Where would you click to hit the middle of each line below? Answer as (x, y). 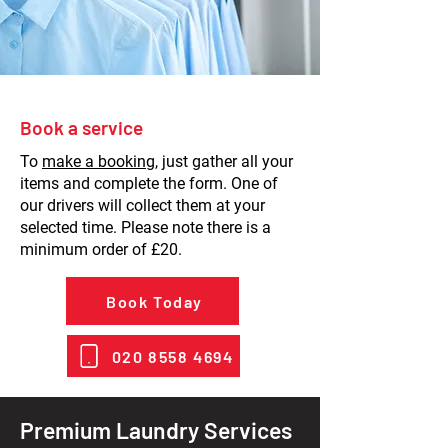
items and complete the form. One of (149, 183)
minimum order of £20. (101, 249)
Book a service (81, 127)
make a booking (98, 161)
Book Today (154, 301)
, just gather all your (224, 161)
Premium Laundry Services (156, 430)
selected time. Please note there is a (145, 227)
